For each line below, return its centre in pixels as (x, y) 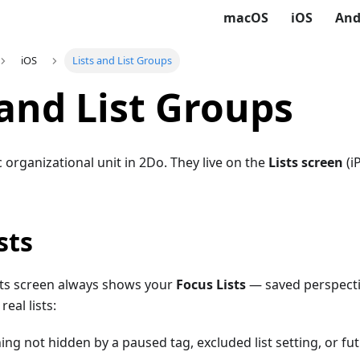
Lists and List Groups (123, 61)
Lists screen (306, 163)
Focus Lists (211, 285)
